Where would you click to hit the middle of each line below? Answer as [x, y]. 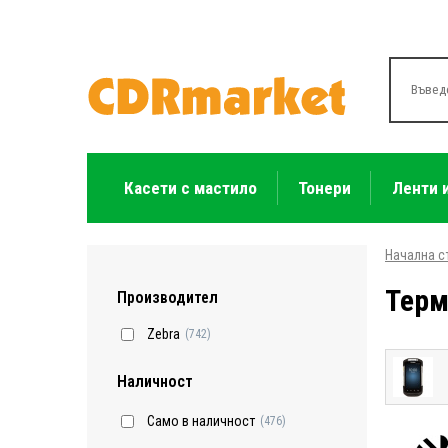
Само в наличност [201, 421]
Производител [167, 297]
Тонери [324, 187]
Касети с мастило [191, 187]
